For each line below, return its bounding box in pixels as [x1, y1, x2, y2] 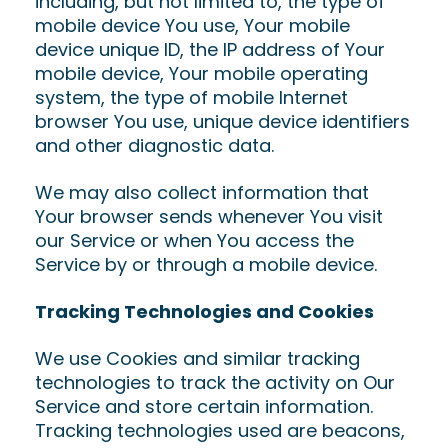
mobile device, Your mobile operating [35, 61, 368, 86]
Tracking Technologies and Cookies [35, 299, 374, 324]
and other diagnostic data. [35, 133, 274, 158]
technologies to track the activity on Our [35, 370, 395, 395]
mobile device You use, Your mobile [35, 13, 350, 38]
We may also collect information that [35, 180, 369, 205]
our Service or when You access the [35, 228, 354, 253]
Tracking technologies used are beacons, [35, 418, 405, 443]
